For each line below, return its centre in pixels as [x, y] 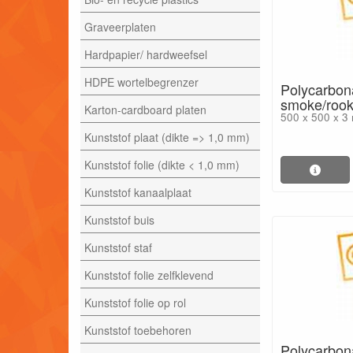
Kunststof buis [119, 219]
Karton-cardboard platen [145, 109]
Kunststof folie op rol [135, 302]
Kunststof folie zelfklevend [149, 275]
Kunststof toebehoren [138, 330]
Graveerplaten [120, 26]
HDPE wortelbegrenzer [141, 82]
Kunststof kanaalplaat [138, 192]
